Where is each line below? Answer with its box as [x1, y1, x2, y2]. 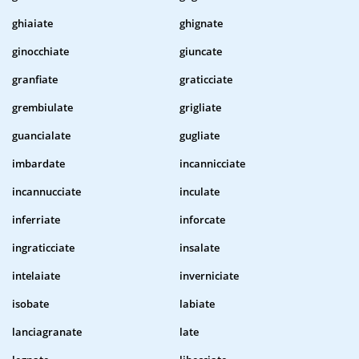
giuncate [179, 44, 222, 59]
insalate [179, 240, 220, 256]
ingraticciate [12, 240, 75, 256]
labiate [179, 296, 215, 312]
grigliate [179, 100, 221, 115]
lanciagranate [12, 325, 82, 340]
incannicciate [179, 156, 245, 171]
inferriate [12, 212, 60, 228]
